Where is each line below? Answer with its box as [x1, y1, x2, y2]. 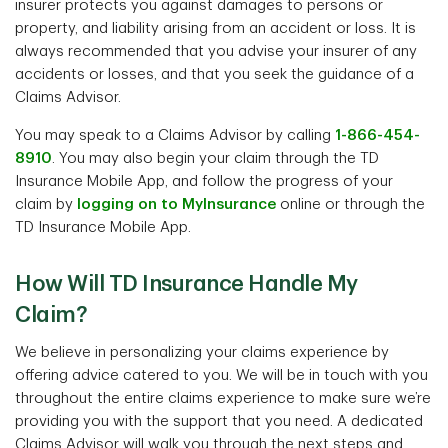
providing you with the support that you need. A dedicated [15, 414, 423, 429]
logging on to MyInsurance [77, 197, 276, 212]
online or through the [276, 197, 425, 212]
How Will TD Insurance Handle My [15, 273, 358, 295]
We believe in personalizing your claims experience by [15, 345, 389, 360]
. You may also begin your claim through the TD [52, 151, 379, 166]
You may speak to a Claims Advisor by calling [15, 128, 335, 143]
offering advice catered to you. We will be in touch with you [15, 368, 428, 383]
